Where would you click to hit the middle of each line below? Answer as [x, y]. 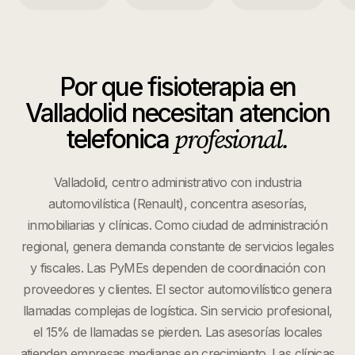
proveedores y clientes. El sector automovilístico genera [177, 289]
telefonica [120, 139]
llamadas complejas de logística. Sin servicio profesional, [177, 311]
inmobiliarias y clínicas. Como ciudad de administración [177, 225]
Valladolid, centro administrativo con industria [177, 182]
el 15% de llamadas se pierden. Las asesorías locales [177, 332]
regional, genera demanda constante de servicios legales [177, 246]
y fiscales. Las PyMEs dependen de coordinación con [177, 268]
